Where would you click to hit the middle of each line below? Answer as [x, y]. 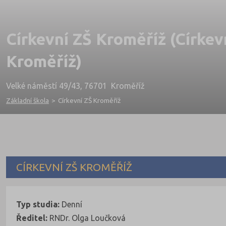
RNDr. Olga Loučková [87, 218]
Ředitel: [32, 218]
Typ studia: [38, 204]
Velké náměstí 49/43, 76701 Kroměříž [75, 86]
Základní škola [27, 101]
